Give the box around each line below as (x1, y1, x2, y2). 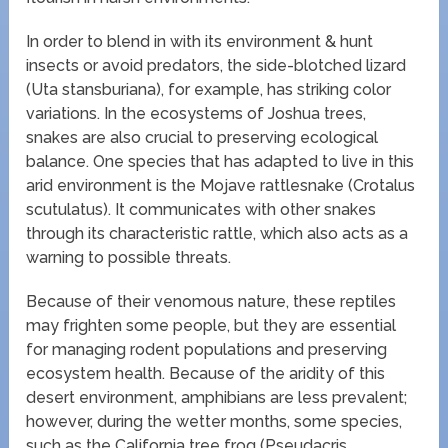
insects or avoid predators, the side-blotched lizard (26, 55, 407, 75)
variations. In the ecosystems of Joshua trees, (26, 103, 367, 123)
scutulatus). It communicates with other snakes (26, 199, 377, 219)
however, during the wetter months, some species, (26, 411, 403, 431)
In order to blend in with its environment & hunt (26, 31, 374, 51)
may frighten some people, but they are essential (26, 315, 397, 335)
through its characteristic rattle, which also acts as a (26, 223, 409, 243)
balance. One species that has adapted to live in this (26, 151, 415, 171)
